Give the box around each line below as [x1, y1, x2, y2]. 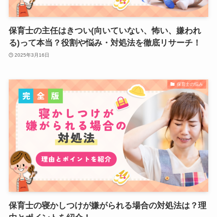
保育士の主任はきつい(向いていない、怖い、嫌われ [8, 26, 201, 36]
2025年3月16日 [15, 52, 50, 58]
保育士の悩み [176, 81, 203, 87]
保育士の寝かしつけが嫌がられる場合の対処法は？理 [8, 201, 206, 210]
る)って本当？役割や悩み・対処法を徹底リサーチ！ [8, 38, 201, 48]
